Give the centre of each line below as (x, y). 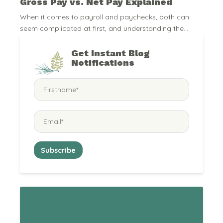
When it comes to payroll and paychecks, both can (105, 17)
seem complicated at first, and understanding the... (104, 29)
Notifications (103, 63)
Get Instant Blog (110, 53)
